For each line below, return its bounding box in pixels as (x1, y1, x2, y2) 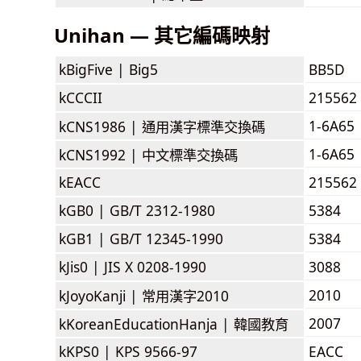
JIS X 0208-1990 (104, 256, 206, 276)
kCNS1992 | (59, 144, 142, 164)
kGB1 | (59, 228, 110, 248)
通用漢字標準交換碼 (142, 116, 265, 136)
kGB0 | (59, 200, 110, 220)
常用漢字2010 (142, 285, 229, 305)
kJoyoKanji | (59, 285, 142, 305)
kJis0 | (59, 256, 104, 276)
